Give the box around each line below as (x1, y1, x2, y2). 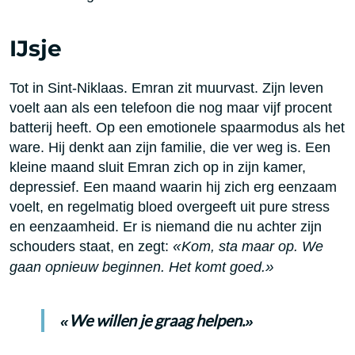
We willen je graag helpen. (69, 311, 245, 330)
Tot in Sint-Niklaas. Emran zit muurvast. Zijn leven (10, 79, 323, 97)
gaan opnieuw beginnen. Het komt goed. (10, 258, 265, 276)
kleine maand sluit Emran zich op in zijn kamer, (10, 158, 306, 176)
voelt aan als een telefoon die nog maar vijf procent (10, 99, 332, 116)
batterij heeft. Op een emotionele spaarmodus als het (10, 119, 345, 136)
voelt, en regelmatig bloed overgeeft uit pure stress (10, 198, 330, 216)
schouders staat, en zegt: (10, 238, 173, 255)
